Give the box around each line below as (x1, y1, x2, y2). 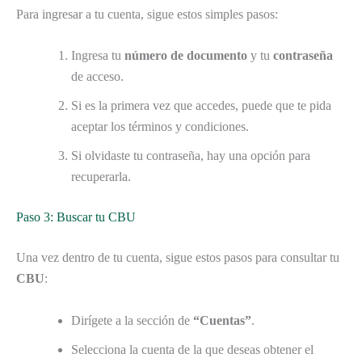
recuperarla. (71, 170, 131, 184)
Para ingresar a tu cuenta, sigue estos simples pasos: (16, 6, 278, 21)
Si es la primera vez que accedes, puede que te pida (71, 99, 331, 113)
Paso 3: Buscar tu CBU (16, 210, 136, 225)
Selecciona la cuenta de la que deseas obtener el (71, 343, 314, 356)
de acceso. (71, 69, 124, 84)
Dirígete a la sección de (71, 314, 193, 327)
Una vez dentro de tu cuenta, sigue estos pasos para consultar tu (16, 250, 339, 265)
